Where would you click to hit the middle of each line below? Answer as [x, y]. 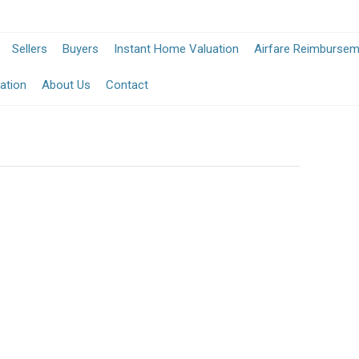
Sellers [30, 49]
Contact [127, 85]
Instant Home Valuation [176, 49]
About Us [66, 85]
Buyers [81, 49]
